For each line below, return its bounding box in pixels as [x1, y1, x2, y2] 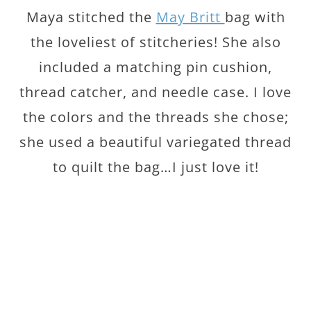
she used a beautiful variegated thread [19, 133, 292, 151]
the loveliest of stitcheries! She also [30, 33, 281, 51]
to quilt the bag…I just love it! [52, 158, 259, 176]
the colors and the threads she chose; [22, 108, 289, 126]
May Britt [155, 8, 225, 26]
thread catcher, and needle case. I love [19, 83, 292, 101]
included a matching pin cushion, [39, 58, 272, 76]
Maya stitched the [26, 8, 156, 26]
